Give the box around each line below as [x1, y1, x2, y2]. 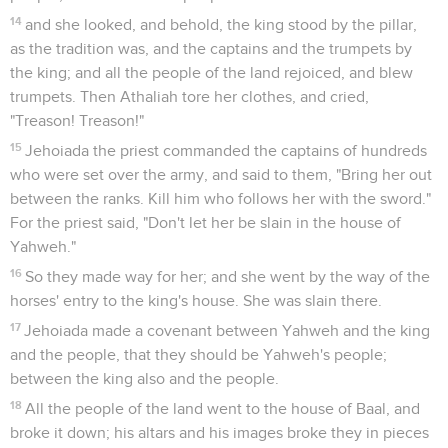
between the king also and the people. [10, 370, 279, 387]
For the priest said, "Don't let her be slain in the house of [10, 214, 401, 231]
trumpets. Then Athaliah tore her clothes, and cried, [10, 88, 369, 105]
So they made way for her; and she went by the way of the [25, 268, 431, 285]
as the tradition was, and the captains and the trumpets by [10, 40, 412, 57]
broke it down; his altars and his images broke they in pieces [10, 424, 429, 441]
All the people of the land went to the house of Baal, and [25, 400, 421, 417]
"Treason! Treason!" [10, 112, 144, 129]
